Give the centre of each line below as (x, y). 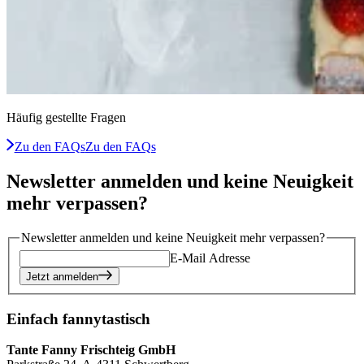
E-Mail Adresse (210, 258)
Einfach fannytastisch (78, 318)
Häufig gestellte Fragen (66, 118)
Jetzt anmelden (62, 276)
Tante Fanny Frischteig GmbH (91, 350)
